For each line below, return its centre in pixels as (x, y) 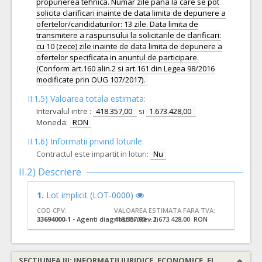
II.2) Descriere (50, 172)
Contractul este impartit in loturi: (92, 154)
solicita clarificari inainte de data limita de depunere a (131, 13)
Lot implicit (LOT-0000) (91, 195)
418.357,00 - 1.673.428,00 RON (161, 219)
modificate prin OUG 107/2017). (91, 80)
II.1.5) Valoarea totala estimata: (87, 99)
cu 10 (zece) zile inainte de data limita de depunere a (129, 46)
